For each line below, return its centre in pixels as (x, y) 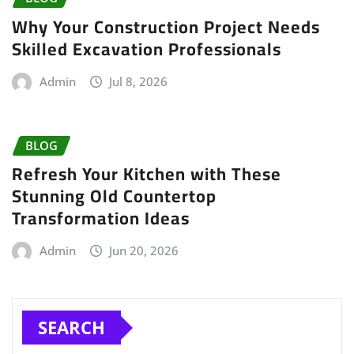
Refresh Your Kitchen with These (147, 174)
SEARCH (72, 328)
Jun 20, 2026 (144, 251)
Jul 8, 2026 (139, 81)
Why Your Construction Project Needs (166, 26)
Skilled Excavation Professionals (147, 49)
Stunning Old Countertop (114, 196)
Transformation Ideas (101, 218)
